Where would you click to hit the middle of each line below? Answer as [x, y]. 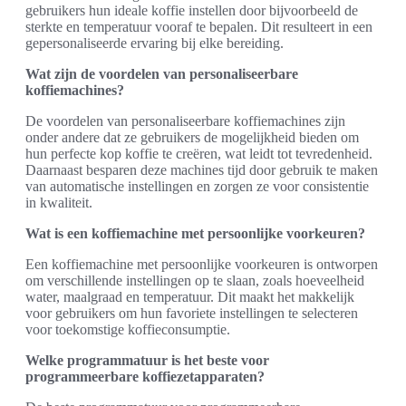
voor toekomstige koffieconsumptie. [128, 329]
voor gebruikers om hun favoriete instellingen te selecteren [192, 313]
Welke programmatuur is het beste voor [147, 360]
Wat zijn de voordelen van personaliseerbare [162, 73]
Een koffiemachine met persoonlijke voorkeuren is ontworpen [202, 264]
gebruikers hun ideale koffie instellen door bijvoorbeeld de [192, 10]
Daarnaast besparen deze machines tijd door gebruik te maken [202, 169]
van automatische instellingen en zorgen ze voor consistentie [197, 186]
